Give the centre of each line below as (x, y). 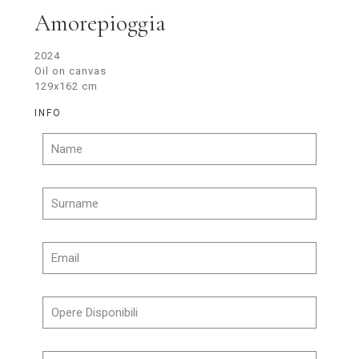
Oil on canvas (71, 71)
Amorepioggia (100, 22)
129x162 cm (66, 86)
